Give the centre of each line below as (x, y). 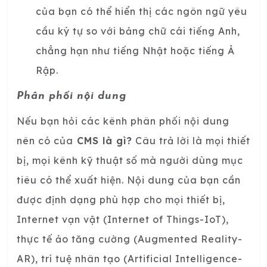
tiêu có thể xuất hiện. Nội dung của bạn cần (129, 180)
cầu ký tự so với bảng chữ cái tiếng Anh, (138, 31)
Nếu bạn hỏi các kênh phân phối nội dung (123, 121)
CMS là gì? (103, 140)
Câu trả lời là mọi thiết (191, 140)
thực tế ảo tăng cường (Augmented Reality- (130, 239)
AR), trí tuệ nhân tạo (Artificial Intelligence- (130, 258)
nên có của (45, 140)
